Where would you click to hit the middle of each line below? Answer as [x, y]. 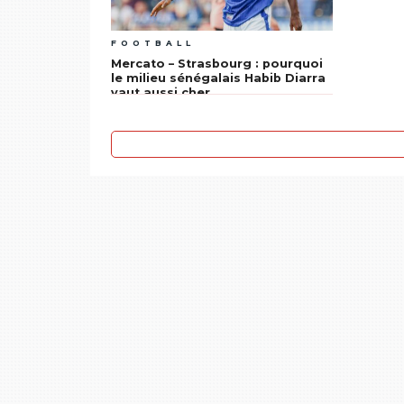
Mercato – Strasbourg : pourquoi [217, 64]
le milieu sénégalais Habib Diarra [219, 78]
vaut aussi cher [161, 93]
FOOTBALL [153, 43]
